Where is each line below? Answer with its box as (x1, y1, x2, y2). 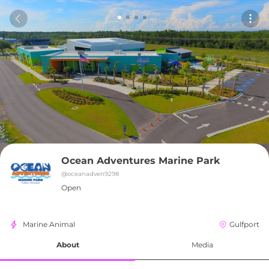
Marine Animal (23, 220, 75, 229)
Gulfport (229, 220, 259, 229)
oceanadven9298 (67, 170, 119, 178)
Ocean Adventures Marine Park (61, 155, 220, 166)
